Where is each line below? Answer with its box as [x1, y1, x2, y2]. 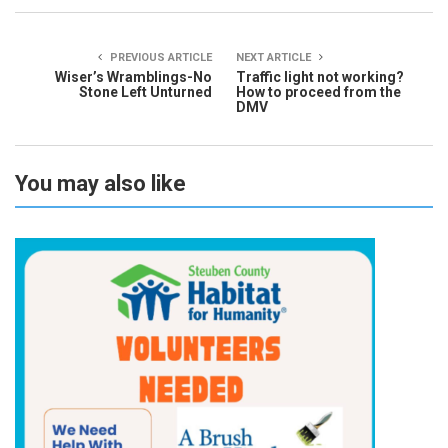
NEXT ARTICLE [236, 50, 314, 64]
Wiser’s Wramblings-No [55, 68, 212, 85]
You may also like [15, 170, 186, 196]
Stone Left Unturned [79, 83, 212, 100]
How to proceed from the [236, 83, 401, 100]
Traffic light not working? [236, 68, 404, 85]
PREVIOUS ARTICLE [107, 50, 212, 64]
